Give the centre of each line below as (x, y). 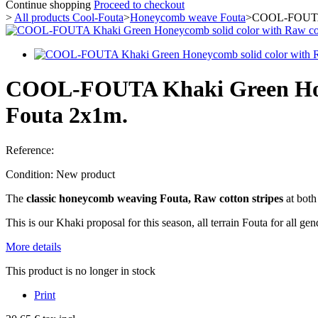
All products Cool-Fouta (69, 17)
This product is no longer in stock (81, 270)
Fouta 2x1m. (67, 115)
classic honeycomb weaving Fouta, (109, 198)
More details (33, 246)
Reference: (30, 150)
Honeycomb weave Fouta (188, 17)
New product (86, 174)
